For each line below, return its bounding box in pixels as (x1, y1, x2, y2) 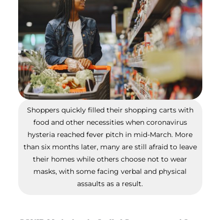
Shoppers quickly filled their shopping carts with (27, 106, 193, 115)
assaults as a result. (77, 179, 143, 189)
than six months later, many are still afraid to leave (23, 142, 197, 152)
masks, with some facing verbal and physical (33, 167, 187, 176)
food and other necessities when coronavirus (33, 118, 187, 127)
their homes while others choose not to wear (33, 155, 187, 164)
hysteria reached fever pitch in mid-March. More (27, 130, 192, 139)
